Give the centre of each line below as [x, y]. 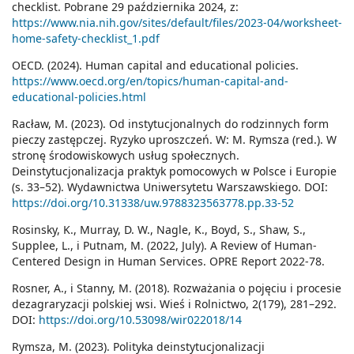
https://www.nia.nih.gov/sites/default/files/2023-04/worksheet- [177, 23]
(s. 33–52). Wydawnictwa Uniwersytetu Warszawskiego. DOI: [170, 187]
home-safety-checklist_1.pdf [86, 39]
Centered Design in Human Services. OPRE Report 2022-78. [168, 262]
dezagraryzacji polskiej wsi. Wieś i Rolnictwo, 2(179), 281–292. [174, 304]
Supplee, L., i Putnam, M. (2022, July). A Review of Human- [164, 246]
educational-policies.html [79, 97]
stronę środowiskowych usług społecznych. [126, 156]
